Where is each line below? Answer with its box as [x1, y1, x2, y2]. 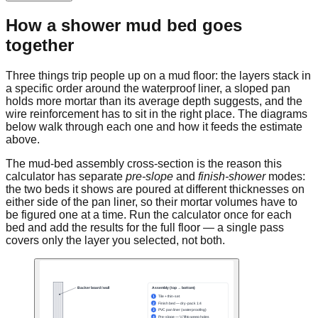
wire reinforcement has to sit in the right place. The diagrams [6, 107, 307, 120]
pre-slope [123, 170, 176, 182]
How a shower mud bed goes [6, 15, 242, 35]
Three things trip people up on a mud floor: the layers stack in [6, 69, 311, 82]
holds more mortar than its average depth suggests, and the [6, 94, 302, 107]
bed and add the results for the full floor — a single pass [6, 221, 284, 234]
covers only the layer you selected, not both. [6, 234, 225, 246]
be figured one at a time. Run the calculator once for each [6, 208, 292, 221]
